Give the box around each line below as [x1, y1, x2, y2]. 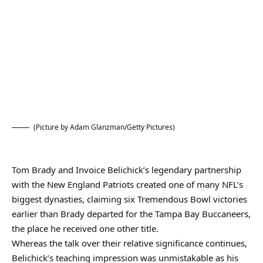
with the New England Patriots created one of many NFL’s [12, 178, 243, 190]
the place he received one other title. [12, 222, 159, 234]
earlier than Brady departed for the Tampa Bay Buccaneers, [12, 208, 251, 220]
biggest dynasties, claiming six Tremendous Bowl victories [12, 193, 247, 205]
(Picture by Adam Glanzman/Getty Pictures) [33, 122, 175, 132]
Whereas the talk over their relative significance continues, [12, 237, 247, 249]
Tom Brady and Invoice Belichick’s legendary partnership [12, 164, 241, 176]
